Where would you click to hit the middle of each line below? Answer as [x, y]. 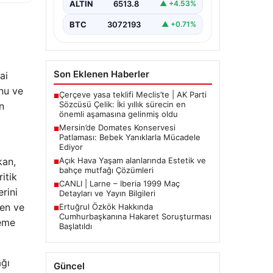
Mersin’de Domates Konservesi [117, 127]
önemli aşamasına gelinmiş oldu [118, 114]
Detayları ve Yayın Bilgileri [107, 193]
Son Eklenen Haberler [101, 74]
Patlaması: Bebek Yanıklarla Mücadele [129, 137]
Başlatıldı [75, 226]
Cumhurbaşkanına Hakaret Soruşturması [135, 216]
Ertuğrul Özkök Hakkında [106, 206]
